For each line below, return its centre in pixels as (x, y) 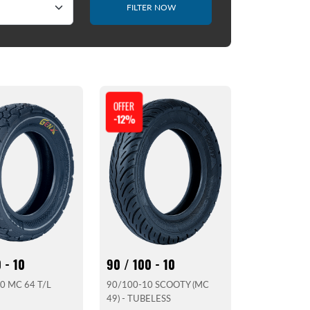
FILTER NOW (151, 8)
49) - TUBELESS (139, 299)
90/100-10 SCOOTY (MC (158, 285)
